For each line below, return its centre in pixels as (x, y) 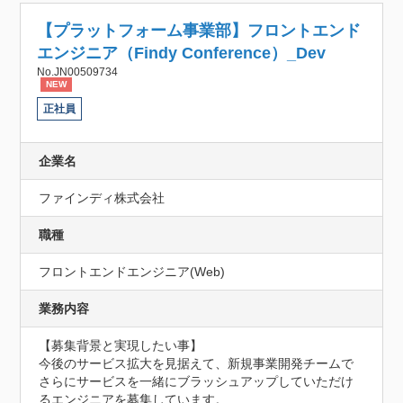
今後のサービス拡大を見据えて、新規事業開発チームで (197, 364)
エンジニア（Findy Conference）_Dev (182, 54)
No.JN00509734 (78, 72)
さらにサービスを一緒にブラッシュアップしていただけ (197, 382)
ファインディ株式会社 (102, 198)
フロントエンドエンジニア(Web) (132, 272)
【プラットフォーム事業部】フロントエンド (199, 31)
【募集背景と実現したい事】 (121, 346)
